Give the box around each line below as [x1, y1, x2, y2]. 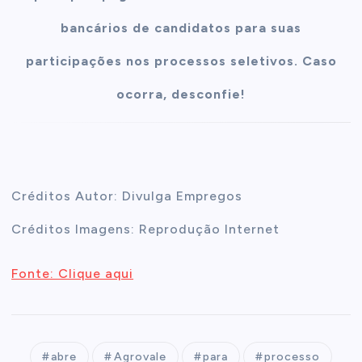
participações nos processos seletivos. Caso [25, 53, 337, 69]
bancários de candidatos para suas [61, 20, 301, 36]
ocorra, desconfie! [116, 86, 246, 103]
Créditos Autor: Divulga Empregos [11, 187, 243, 204]
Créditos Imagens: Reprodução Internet [11, 221, 280, 237]
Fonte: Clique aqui [11, 265, 134, 281]
